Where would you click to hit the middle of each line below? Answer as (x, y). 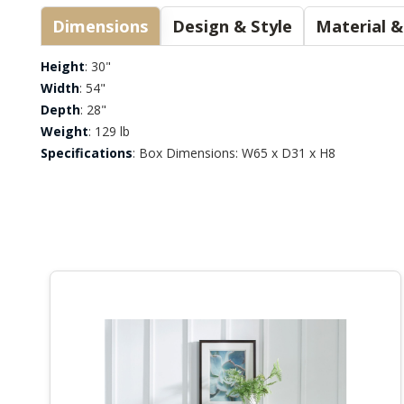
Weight (64, 131)
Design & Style (232, 25)
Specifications (87, 152)
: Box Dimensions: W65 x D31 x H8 (234, 152)
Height (63, 66)
